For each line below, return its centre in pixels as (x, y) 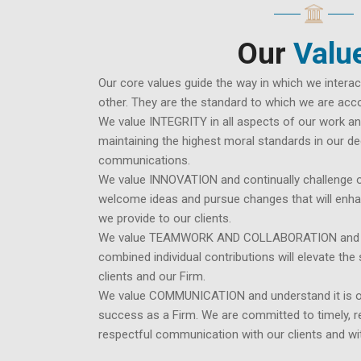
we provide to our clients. (165, 219)
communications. (144, 161)
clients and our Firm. (152, 277)
